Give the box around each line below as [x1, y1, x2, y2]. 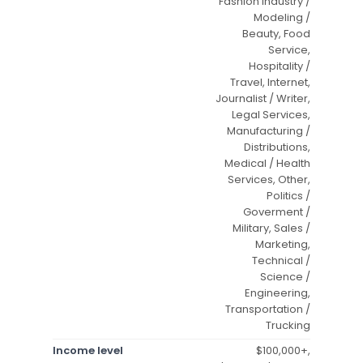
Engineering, [245, 284, 310, 301]
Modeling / [254, 9, 310, 25]
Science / [260, 268, 310, 284]
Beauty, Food [242, 25, 310, 41]
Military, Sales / [233, 220, 310, 236]
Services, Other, [228, 171, 310, 187]
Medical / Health [224, 155, 310, 171]
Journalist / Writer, [216, 90, 310, 106]
